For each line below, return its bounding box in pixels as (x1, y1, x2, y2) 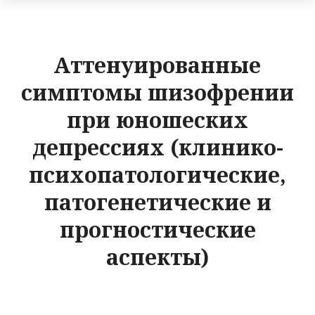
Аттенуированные (54, 51, 261, 80)
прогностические (59, 215, 256, 245)
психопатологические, (29, 160, 286, 190)
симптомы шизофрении (21, 78, 294, 108)
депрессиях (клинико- (32, 133, 283, 162)
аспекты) (106, 243, 209, 272)
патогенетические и (44, 188, 271, 217)
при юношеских (67, 105, 248, 135)
